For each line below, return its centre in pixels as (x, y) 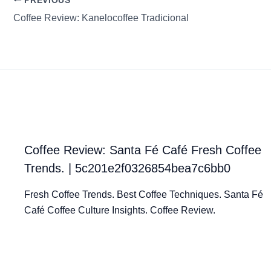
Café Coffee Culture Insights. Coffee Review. (120, 210)
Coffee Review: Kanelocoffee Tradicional (101, 18)
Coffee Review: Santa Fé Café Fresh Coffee (143, 150)
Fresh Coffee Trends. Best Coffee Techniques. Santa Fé (144, 194)
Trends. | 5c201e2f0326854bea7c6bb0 (127, 168)
